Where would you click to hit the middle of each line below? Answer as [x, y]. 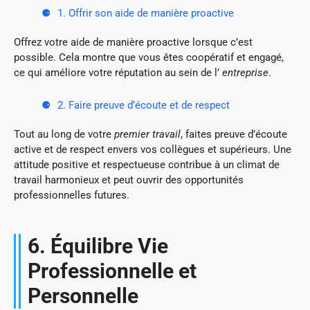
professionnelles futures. [72, 195]
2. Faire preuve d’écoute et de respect [144, 105]
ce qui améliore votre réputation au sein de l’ [118, 72]
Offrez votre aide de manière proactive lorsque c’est [133, 42]
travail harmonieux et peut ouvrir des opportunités [129, 180]
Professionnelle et [112, 271]
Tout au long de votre [64, 134]
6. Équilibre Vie [98, 246]
